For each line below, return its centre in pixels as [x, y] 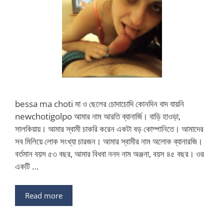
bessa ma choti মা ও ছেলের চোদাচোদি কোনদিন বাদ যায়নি [99, 103]
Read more [44, 195]
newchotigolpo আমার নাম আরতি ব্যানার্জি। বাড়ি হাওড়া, [98, 116]
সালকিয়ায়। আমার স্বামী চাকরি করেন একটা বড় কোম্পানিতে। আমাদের [109, 128]
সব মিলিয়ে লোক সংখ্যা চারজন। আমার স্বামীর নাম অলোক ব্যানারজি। [109, 141]
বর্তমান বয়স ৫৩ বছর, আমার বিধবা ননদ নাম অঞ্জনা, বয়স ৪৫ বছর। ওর [109, 153]
